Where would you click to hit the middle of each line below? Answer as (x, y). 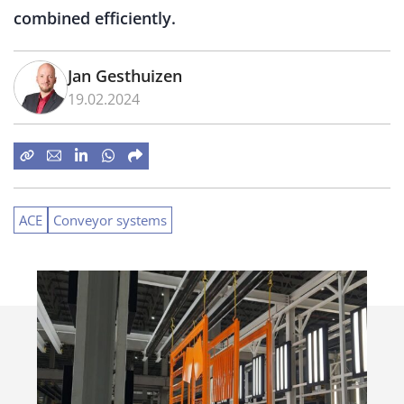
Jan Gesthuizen (125, 75)
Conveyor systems (110, 220)
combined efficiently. (95, 18)
